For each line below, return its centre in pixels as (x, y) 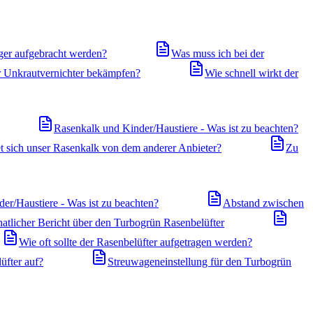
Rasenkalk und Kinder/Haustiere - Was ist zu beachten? (176, 128)
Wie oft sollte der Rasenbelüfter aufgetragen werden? (136, 242)
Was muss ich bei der (218, 53)
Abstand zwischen (263, 203)
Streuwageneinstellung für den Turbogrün (199, 262)
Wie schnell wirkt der (252, 73)
